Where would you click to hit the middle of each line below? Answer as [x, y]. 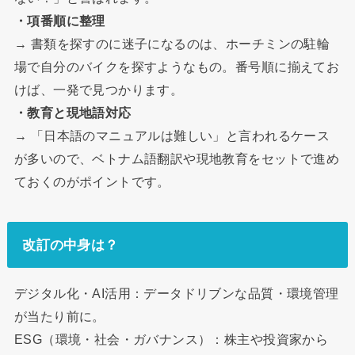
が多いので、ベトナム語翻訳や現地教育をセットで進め [177, 158]
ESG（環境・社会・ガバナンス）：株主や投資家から [171, 339]
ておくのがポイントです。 [92, 181]
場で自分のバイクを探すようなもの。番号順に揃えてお [177, 66]
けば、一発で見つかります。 [99, 89]
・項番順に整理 [59, 20]
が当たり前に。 [59, 316]
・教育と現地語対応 [73, 112]
